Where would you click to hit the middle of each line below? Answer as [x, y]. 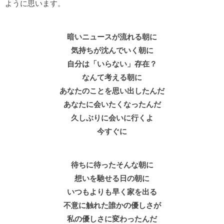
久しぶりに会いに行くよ [112, 118]
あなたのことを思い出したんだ [112, 91]
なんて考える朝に [112, 77]
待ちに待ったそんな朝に [112, 165]
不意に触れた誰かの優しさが [112, 205]
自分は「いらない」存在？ [112, 64]
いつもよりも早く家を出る [112, 192]
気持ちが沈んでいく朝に [112, 50]
